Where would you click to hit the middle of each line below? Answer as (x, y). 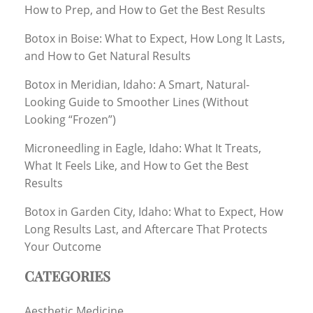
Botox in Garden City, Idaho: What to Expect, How (154, 211)
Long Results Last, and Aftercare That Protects (146, 229)
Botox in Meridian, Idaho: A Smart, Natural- (137, 84)
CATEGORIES (67, 276)
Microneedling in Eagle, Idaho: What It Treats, (143, 148)
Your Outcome (63, 246)
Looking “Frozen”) (70, 119)
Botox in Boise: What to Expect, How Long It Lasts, (155, 38)
